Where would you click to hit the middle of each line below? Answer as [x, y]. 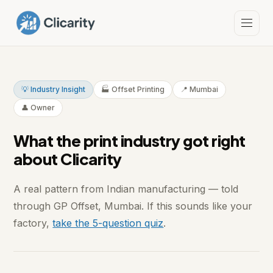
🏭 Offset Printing [133, 90]
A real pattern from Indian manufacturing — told [126, 189]
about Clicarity [68, 159]
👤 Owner [38, 108]
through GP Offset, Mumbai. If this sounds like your [133, 206]
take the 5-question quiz [108, 223]
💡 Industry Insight [54, 90]
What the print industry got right [129, 141]
